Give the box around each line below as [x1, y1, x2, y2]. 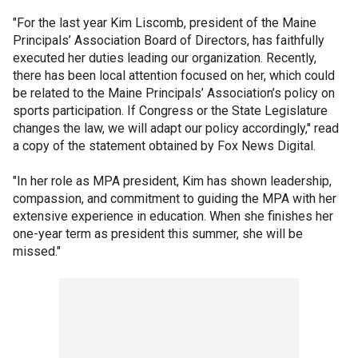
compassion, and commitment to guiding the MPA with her [13, 191, 336, 206]
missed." [13, 244, 61, 259]
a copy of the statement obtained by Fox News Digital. [13, 138, 316, 153]
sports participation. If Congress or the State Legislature [13, 103, 328, 118]
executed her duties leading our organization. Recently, [13, 50, 316, 66]
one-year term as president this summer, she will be [13, 226, 303, 241]
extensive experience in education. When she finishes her [13, 209, 333, 224]
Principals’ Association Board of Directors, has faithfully [13, 33, 324, 48]
